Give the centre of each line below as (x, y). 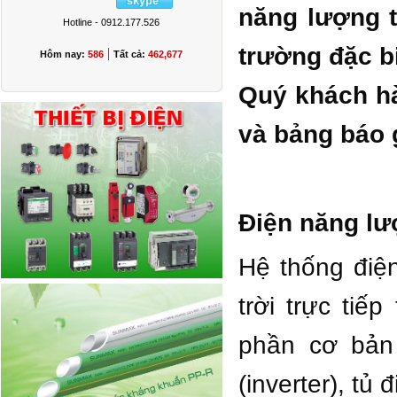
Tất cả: (131, 54)
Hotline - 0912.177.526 (111, 22)
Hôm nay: (64, 54)
